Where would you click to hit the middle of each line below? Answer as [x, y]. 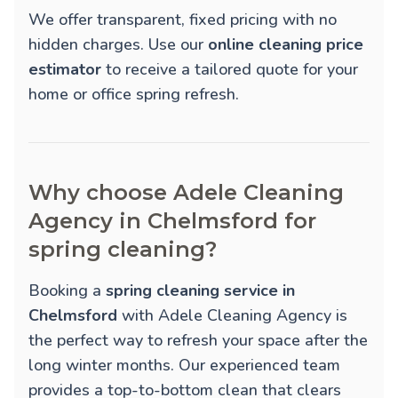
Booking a [67, 291]
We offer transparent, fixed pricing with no [183, 20]
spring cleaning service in [200, 291]
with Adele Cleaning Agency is [232, 316]
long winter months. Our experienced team [184, 366]
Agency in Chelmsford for [172, 221]
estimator [65, 70]
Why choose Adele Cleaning [186, 193]
